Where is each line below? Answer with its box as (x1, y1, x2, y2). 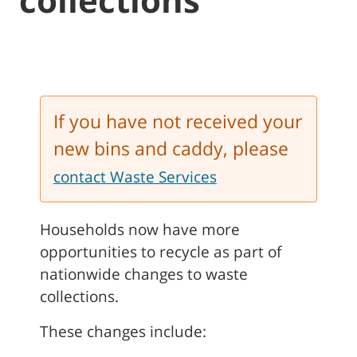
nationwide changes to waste (40, 264, 248, 284)
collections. (40, 286, 119, 307)
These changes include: (40, 321, 206, 342)
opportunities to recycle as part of (40, 241, 281, 262)
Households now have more (40, 219, 240, 240)
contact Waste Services (53, 167, 217, 187)
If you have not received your (53, 109, 302, 134)
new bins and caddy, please (53, 136, 288, 161)
